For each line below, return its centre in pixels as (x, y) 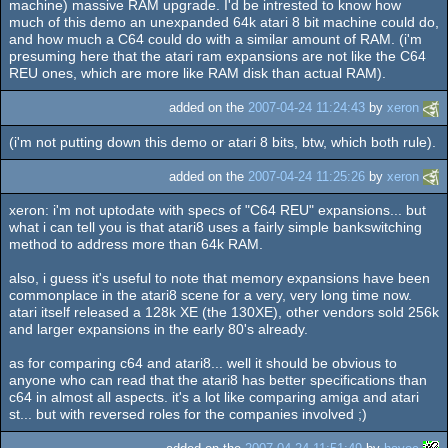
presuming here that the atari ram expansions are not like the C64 (217, 56)
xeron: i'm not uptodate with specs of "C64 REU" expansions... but (217, 209)
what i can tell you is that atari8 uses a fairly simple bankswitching (215, 226)
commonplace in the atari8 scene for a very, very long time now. (210, 294)
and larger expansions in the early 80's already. (158, 328)
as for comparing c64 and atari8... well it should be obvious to (203, 362)
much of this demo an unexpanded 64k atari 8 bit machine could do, (224, 22)
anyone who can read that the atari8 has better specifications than (218, 379)
